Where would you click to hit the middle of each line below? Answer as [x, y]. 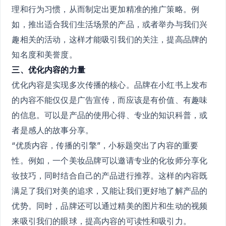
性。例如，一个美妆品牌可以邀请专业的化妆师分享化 [110, 160]
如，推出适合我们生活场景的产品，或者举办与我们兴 [110, 24]
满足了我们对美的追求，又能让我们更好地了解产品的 [110, 190]
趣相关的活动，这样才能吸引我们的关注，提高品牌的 [110, 39]
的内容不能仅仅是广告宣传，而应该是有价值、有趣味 [110, 100]
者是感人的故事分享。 [52, 130]
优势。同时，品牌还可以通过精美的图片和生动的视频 [110, 206]
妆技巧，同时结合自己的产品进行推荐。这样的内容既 [110, 175]
